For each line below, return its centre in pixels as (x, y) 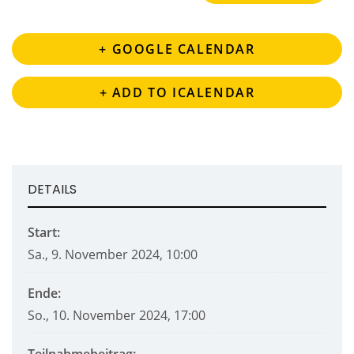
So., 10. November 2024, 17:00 (117, 316)
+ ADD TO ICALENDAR (177, 93)
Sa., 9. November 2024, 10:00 (113, 255)
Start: (44, 233)
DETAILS (52, 190)
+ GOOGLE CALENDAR (177, 49)
